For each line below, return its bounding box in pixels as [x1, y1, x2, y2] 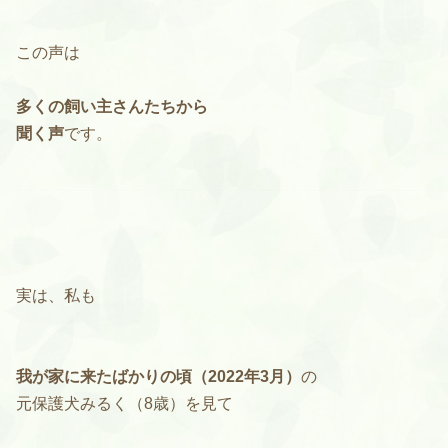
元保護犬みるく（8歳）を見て [16, 395, 233, 413]
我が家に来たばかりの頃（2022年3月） [16, 368, 301, 386]
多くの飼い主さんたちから [16, 98, 208, 116]
